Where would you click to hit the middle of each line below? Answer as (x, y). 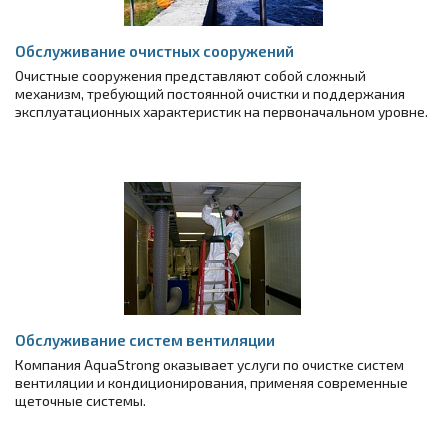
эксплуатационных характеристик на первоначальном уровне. (221, 111)
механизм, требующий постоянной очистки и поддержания (210, 93)
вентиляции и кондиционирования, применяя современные (211, 382)
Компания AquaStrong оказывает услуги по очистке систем (209, 364)
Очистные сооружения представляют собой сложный (190, 75)
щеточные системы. (80, 400)
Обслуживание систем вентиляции (145, 340)
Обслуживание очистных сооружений (154, 51)
